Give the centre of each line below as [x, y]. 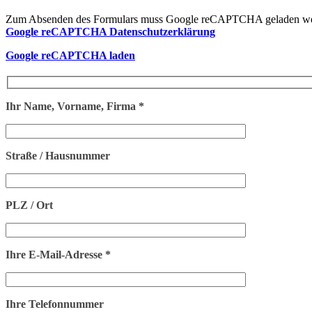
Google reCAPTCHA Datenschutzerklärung [110, 31]
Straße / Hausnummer [58, 156]
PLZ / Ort [29, 205]
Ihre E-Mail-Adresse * [58, 255]
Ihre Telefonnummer [55, 304]
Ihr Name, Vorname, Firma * [75, 107]
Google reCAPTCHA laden [70, 55]
